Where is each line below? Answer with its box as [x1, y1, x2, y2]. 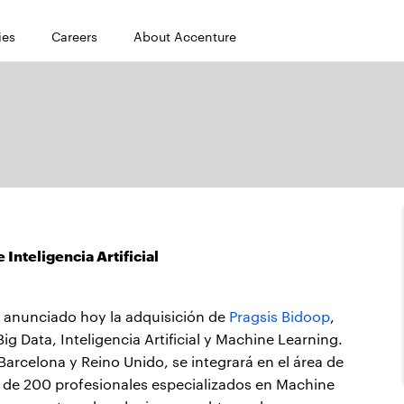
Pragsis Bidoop [229, 307, 330, 326]
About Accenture [133, 27, 236, 45]
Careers [51, 27, 97, 45]
